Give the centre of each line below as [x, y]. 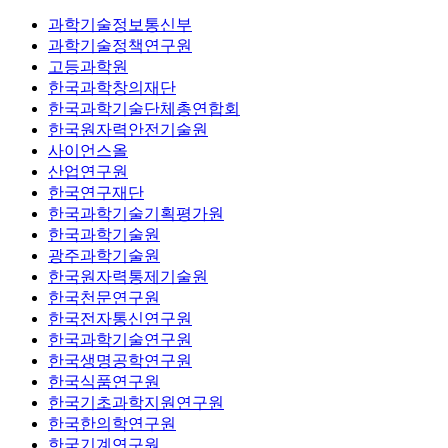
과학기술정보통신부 [120, 24]
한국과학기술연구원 [120, 339]
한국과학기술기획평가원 [136, 213]
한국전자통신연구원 [120, 318]
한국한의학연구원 [112, 423]
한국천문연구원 [104, 297]
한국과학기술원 [104, 234]
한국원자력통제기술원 [128, 276]
